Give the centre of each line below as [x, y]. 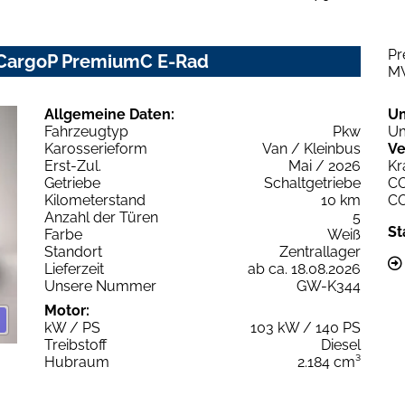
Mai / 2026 [325, 166]
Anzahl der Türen [101, 218]
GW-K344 [329, 287]
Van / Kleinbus [311, 149]
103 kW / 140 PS [306, 328]
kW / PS [72, 328]
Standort [73, 252]
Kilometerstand [95, 201]
